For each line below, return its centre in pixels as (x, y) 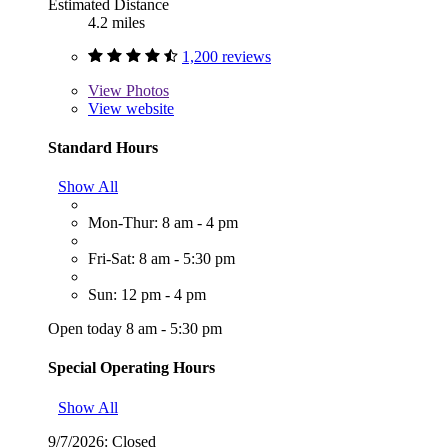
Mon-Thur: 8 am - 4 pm (163, 223)
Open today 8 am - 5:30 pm (135, 329)
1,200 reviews (226, 56)
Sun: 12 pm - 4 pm (147, 295)
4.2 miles (116, 22)
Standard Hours (103, 147)
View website (131, 108)
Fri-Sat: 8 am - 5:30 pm (161, 259)
